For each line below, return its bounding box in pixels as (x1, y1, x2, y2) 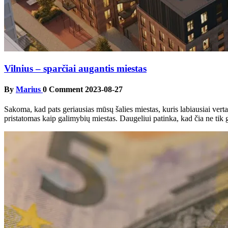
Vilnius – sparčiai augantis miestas (4, 63, 147, 74)
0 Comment (43, 85, 83, 94)
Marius (16, 85, 43, 94)
